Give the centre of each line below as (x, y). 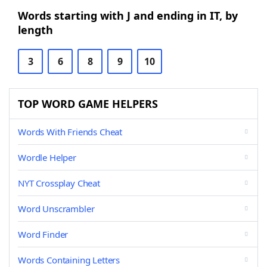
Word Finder (43, 234)
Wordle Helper (47, 157)
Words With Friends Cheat (70, 132)
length (35, 30)
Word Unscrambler (56, 209)
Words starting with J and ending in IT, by (128, 15)
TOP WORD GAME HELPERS (88, 104)
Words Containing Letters (69, 260)
